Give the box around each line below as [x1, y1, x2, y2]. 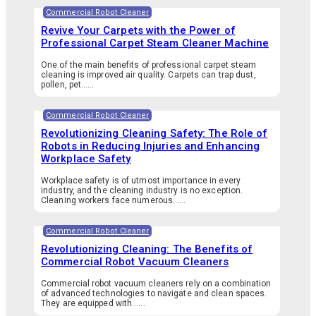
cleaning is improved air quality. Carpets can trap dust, [41, 69, 256, 80]
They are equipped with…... [41, 298, 145, 308]
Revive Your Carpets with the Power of [41, 23, 236, 37]
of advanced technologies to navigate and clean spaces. [41, 288, 267, 298]
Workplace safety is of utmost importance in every [41, 175, 241, 186]
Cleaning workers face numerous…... [41, 195, 186, 205]
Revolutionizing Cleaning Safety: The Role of [41, 126, 268, 140]
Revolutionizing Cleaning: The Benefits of [41, 242, 253, 255]
